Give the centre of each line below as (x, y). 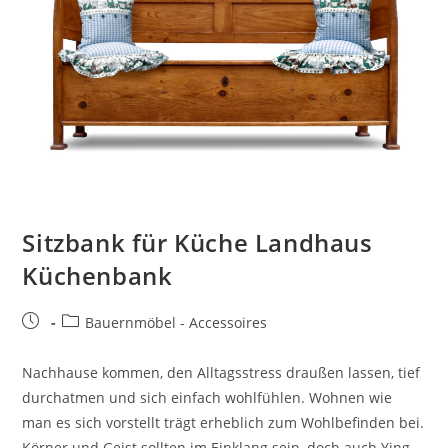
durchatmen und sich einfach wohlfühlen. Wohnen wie (207, 398)
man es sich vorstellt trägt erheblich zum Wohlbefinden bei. (223, 423)
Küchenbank (97, 276)
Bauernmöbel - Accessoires (176, 323)
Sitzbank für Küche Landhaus (197, 243)
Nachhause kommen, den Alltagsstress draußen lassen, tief (221, 373)
